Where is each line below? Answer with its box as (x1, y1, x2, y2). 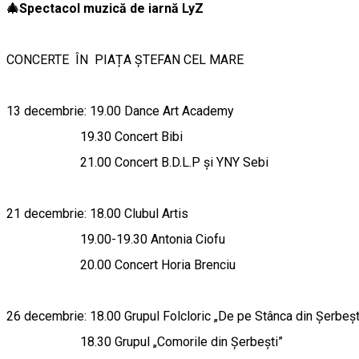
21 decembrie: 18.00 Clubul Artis (6, 206, 192, 221)
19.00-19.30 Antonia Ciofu (6, 232, 228, 247)
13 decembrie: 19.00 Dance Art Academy (6, 103, 237, 119)
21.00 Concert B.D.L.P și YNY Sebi (6, 155, 268, 170)
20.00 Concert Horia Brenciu (6, 257, 239, 272)
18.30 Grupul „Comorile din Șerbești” (6, 334, 283, 349)
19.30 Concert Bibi (6, 129, 183, 144)
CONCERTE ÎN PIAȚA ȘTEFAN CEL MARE (6, 52, 247, 67)
